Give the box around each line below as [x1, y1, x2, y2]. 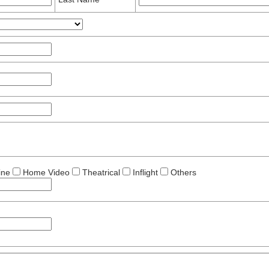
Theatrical [80, 168, 122, 178]
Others [168, 168, 196, 178]
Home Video [20, 168, 72, 178]
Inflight [130, 168, 160, 178]
